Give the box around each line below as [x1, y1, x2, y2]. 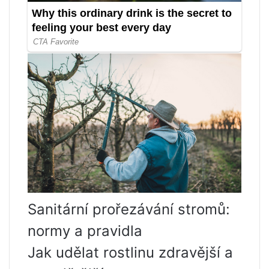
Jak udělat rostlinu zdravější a [28, 244, 233, 262]
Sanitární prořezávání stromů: [28, 201, 230, 219]
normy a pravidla [28, 222, 142, 240]
